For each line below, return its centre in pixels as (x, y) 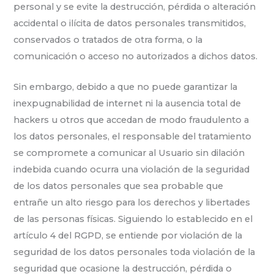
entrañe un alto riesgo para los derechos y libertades (132, 203)
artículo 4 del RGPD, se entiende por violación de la (128, 236)
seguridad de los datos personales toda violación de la (135, 252)
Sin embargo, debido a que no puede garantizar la (126, 87)
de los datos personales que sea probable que (119, 186)
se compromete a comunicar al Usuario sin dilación (129, 153)
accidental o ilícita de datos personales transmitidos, (130, 23)
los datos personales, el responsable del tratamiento (133, 137)
